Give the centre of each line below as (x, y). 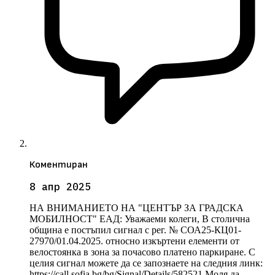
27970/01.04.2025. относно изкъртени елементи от (134, 241)
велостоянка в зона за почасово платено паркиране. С (142, 252)
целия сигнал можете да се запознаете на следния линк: (146, 263)
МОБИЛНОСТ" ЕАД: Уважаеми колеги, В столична (140, 219)
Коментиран (59, 165)
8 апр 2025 (60, 187)
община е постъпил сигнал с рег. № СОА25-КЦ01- (135, 230)
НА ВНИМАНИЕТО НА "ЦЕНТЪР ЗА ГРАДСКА (137, 208)
